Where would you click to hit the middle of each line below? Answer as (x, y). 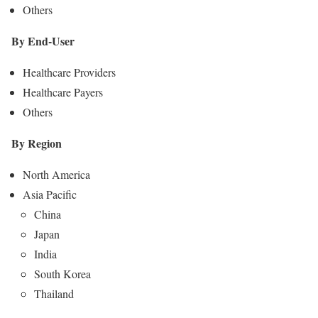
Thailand (54, 294)
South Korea (62, 274)
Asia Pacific (50, 194)
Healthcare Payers (63, 92)
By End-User (43, 41)
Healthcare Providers (69, 72)
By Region (37, 143)
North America (56, 175)
